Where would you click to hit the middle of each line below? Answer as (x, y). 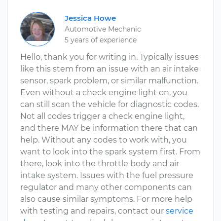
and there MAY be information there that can (109, 128)
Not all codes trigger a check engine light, (102, 116)
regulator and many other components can (106, 187)
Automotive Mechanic (103, 29)
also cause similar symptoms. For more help (106, 199)
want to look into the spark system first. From (110, 152)
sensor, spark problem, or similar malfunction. (109, 81)
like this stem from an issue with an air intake (110, 69)
